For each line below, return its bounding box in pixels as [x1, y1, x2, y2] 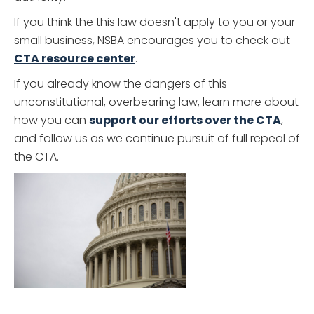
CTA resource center [14, 50, 135, 67]
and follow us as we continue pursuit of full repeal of [14, 130, 300, 147]
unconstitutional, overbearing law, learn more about [14, 94, 299, 111]
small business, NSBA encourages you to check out [14, 32, 290, 49]
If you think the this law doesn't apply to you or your [14, 14, 295, 31]
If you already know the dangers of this [14, 76, 227, 93]
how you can [14, 112, 89, 129]
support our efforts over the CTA [89, 112, 281, 129]
